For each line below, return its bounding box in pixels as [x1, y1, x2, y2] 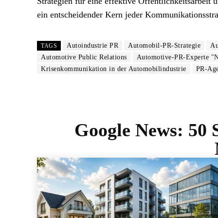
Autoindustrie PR [67, 42, 118, 49]
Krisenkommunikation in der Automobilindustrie [41, 65, 186, 73]
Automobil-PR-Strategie [128, 42, 200, 49]
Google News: [74, 120, 188, 140]
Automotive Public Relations [41, 54, 127, 61]
